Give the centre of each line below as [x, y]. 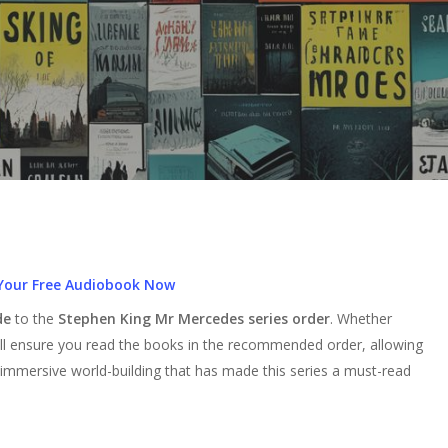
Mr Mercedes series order [242, 318]
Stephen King [104, 318]
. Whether [360, 318]
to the [34, 318]
